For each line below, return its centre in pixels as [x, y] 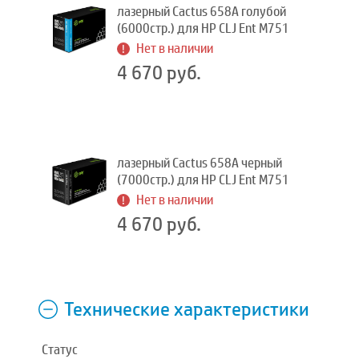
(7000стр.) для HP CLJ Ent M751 [203, 180]
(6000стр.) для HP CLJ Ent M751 [203, 28]
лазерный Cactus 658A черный [200, 163]
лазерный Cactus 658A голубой [202, 12]
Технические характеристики [187, 309]
